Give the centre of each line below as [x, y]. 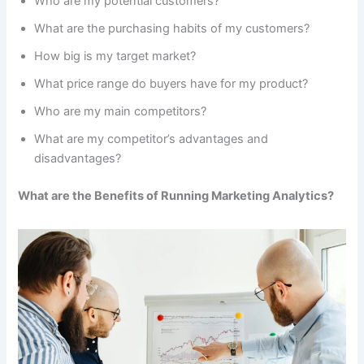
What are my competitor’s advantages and [152, 139]
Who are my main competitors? [121, 112]
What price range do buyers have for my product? [171, 84]
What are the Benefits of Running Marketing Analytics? [176, 196]
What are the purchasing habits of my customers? [172, 29]
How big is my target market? [115, 56]
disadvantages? [78, 159]
